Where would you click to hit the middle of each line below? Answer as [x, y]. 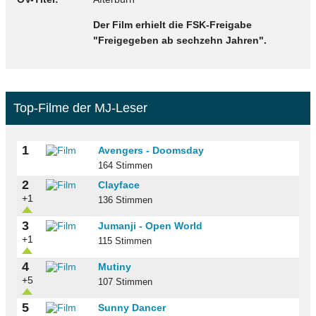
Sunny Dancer [132, 308]
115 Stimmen [125, 242]
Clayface [119, 185]
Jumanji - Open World [150, 226]
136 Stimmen [125, 201]
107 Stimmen [125, 282]
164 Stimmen [125, 166]
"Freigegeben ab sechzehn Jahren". [180, 40]
